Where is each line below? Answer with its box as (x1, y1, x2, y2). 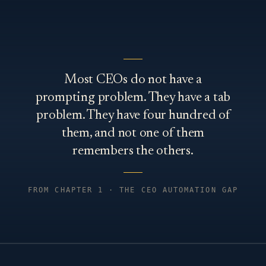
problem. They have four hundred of (36, 109, 230, 123)
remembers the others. (72, 145, 194, 159)
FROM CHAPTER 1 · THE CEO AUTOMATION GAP (28, 186, 238, 195)
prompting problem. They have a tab (35, 91, 231, 105)
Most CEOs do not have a (64, 74, 202, 87)
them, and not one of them (61, 127, 205, 141)
